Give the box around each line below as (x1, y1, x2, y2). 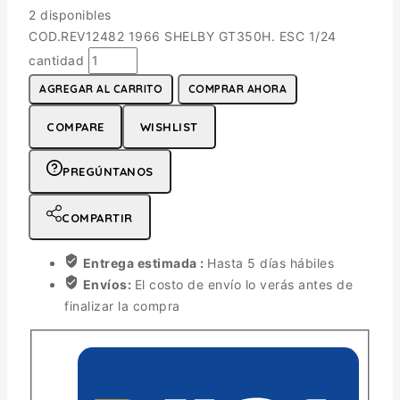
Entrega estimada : (82, 254, 207, 271)
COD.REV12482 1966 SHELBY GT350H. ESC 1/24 (29, 28, 337, 44)
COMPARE (46, 119, 104, 134)
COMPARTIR (62, 210, 133, 225)
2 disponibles (29, 6, 112, 22)
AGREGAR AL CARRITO (39, 81, 162, 96)
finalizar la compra (64, 297, 180, 313)
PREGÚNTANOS (62, 163, 154, 179)
